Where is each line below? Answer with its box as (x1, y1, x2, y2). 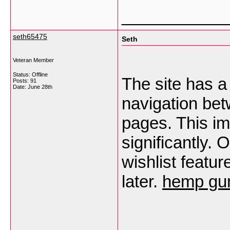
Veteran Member (13, 57, 54, 63)
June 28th (28, 84, 52, 90)
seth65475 (13, 32, 47, 41)
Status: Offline (13, 71, 48, 78)
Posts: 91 (13, 78, 36, 84)
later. (122, 172, 162, 191)
